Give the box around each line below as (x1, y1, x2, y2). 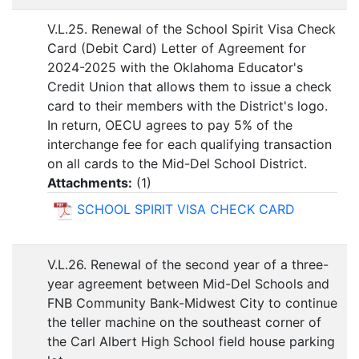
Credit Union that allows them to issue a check (47, 79, 332, 95)
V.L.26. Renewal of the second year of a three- (47, 256, 329, 273)
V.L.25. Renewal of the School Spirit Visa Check (47, 21, 336, 38)
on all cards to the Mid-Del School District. (47, 155, 307, 172)
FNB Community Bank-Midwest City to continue (47, 295, 337, 312)
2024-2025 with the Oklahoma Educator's (47, 59, 303, 76)
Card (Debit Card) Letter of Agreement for (47, 40, 306, 57)
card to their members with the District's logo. (47, 98, 328, 115)
